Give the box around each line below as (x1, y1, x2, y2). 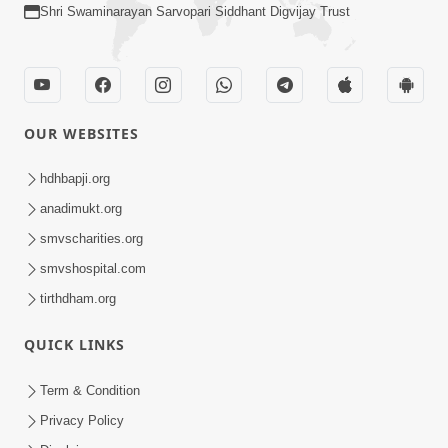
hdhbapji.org (40, 171, 110, 187)
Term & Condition (40, 382, 140, 398)
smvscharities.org (40, 231, 143, 247)
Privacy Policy (40, 412, 124, 428)
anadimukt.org (40, 201, 122, 217)
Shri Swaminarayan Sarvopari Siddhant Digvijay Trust (40, 3, 350, 19)
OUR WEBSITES (24, 123, 139, 143)
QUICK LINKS (24, 335, 125, 355)
